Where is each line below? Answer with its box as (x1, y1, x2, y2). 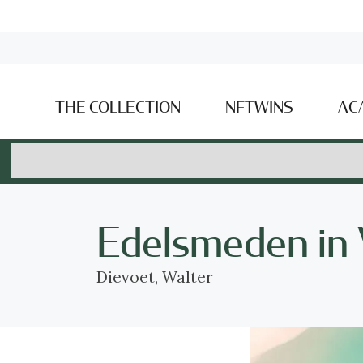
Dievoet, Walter (96, 267, 213, 287)
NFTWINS (225, 98, 294, 117)
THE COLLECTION (54, 98, 181, 117)
